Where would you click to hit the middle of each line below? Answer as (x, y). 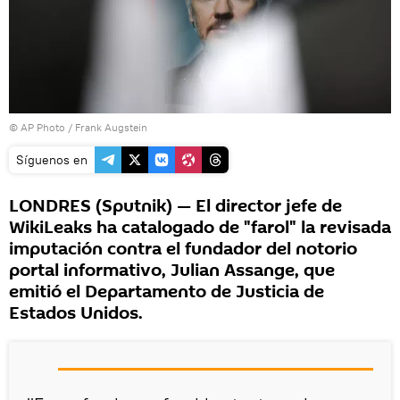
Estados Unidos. (76, 314)
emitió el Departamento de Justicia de (167, 292)
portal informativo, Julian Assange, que (172, 271)
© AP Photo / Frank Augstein (78, 128)
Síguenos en (52, 160)
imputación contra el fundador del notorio (183, 250)
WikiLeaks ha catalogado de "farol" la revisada (200, 228)
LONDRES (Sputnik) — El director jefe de (175, 207)
